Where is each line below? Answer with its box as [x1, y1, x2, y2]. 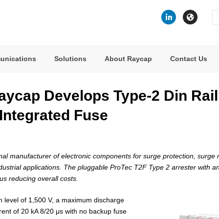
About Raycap [105, 55, 152, 63]
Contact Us [170, 55, 207, 63]
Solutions [54, 55, 87, 63]
